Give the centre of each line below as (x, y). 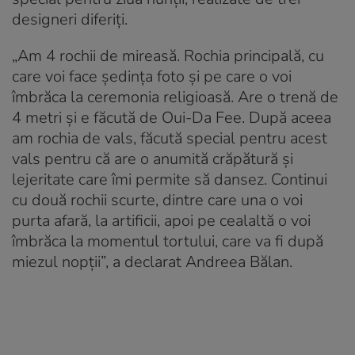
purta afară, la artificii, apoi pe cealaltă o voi (161, 221)
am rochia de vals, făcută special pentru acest (170, 139)
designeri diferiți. (70, 20)
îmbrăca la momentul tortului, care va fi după (168, 242)
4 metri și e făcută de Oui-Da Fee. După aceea (172, 118)
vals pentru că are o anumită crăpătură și (153, 159)
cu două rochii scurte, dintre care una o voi (157, 200)
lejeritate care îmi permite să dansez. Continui (170, 180)
